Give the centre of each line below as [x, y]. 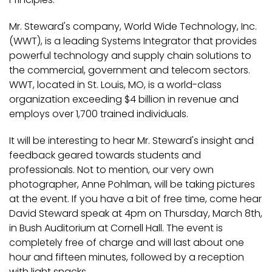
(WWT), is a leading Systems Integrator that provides [133, 41]
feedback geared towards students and [105, 155]
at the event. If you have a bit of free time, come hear [135, 199]
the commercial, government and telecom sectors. [130, 70]
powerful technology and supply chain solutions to [130, 56]
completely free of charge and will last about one [127, 243]
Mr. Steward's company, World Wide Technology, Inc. [133, 26]
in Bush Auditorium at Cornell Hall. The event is [116, 228]
